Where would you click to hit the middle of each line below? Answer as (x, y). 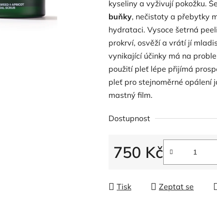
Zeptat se (176, 186)
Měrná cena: (135, 167)
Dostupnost (129, 118)
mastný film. (131, 95)
